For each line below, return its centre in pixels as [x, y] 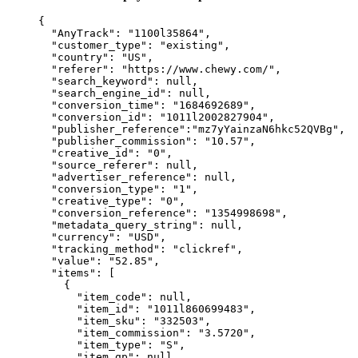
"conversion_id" [99, 117]
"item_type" [112, 344]
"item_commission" [131, 332]
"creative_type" [99, 201]
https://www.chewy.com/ [198, 69]
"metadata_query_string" [125, 225]
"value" [74, 261]
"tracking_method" [105, 249]
